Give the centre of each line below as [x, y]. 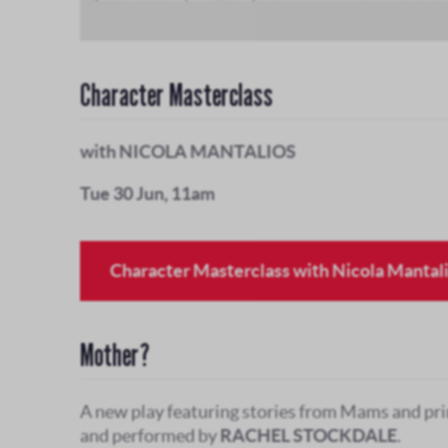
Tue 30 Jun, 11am [147, 194]
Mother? [115, 355]
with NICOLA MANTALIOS [189, 152]
